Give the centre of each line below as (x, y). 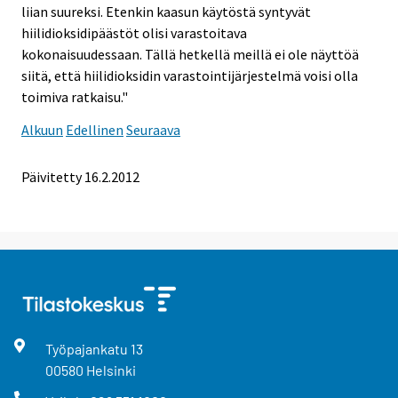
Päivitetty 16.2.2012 (80, 176)
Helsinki (111, 370)
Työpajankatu (88, 348)
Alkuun (42, 129)
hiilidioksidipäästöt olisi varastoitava (134, 32)
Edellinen (95, 129)
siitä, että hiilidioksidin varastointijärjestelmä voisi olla (190, 75)
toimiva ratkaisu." (75, 96)
